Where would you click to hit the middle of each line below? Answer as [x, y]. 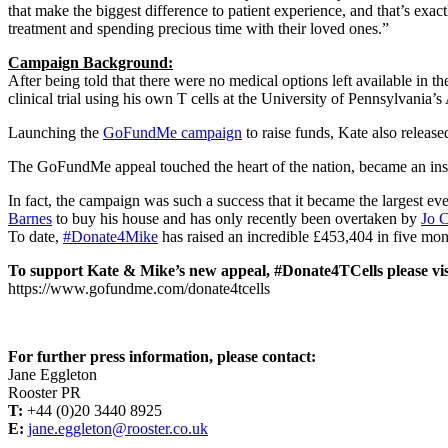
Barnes [30, 218]
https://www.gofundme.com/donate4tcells [139, 288]
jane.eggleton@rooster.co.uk [118, 428]
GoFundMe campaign [172, 132]
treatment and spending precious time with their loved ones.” [198, 28]
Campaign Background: [90, 62]
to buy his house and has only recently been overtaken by [236, 218]
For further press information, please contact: [162, 356]
